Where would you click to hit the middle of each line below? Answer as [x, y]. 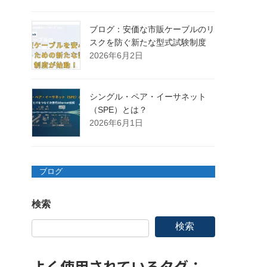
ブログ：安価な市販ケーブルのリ [152, 29]
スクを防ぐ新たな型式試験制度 [148, 42]
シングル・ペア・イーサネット [148, 96]
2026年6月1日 [117, 122]
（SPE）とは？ [119, 109]
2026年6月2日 [117, 55]
